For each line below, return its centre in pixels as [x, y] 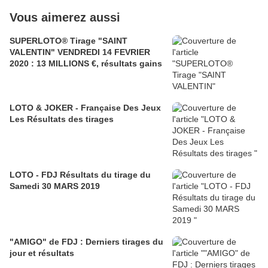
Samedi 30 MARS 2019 [55, 186]
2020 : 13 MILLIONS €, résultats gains [86, 64]
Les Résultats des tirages [62, 119]
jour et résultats [42, 253]
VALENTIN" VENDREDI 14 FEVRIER [80, 52]
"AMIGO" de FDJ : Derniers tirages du [86, 242]
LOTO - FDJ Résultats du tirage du [80, 175]
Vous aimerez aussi [65, 18]
